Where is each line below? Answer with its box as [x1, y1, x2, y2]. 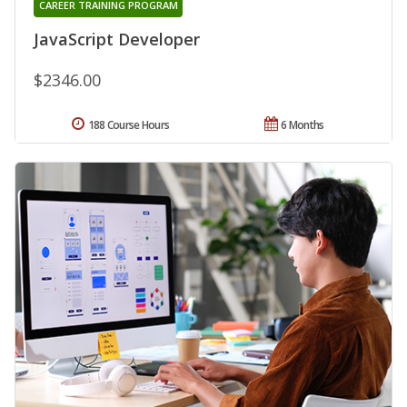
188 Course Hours [87, 117, 170, 134]
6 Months [281, 117, 324, 134]
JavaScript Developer [34, 28, 200, 51]
